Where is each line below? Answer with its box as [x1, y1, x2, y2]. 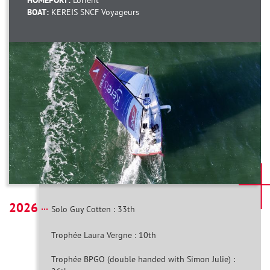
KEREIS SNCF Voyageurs [51, 7, 139, 18]
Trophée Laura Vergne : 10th [51, 230, 156, 241]
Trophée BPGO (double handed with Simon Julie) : [51, 254, 235, 265]
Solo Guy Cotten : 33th [51, 204, 135, 215]
